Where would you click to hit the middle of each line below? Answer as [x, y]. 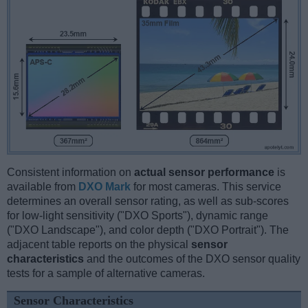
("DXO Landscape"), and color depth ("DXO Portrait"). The [148, 230]
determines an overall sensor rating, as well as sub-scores [148, 201]
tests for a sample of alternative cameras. [106, 273]
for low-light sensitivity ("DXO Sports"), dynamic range [137, 215]
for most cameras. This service [206, 186]
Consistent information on [70, 172]
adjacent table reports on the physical [99, 244]
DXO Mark [104, 186]
